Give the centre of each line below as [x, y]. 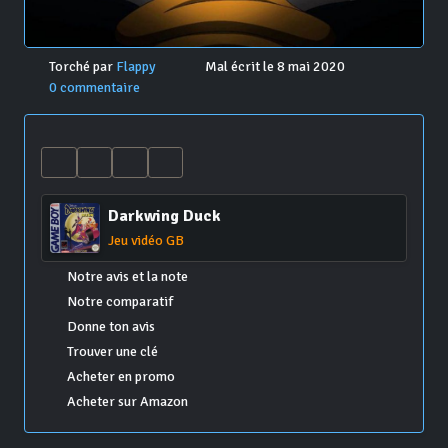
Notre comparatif [119, 302]
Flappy [137, 67]
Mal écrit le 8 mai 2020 [273, 67]
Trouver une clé [112, 352]
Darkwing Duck [164, 216]
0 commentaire [94, 88]
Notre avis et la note [127, 277]
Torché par [80, 67]
